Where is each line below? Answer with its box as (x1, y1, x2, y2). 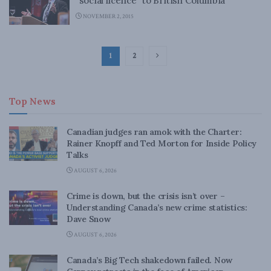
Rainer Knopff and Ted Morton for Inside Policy (67, 137, 257, 149)
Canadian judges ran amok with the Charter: (67, 126, 242, 137)
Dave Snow (67, 213, 111, 224)
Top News (9, 94, 56, 107)
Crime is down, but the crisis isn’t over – (67, 190, 225, 201)
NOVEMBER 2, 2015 (82, 13, 134, 21)
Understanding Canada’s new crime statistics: (67, 201, 247, 213)
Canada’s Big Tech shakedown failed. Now (67, 254, 233, 266)
